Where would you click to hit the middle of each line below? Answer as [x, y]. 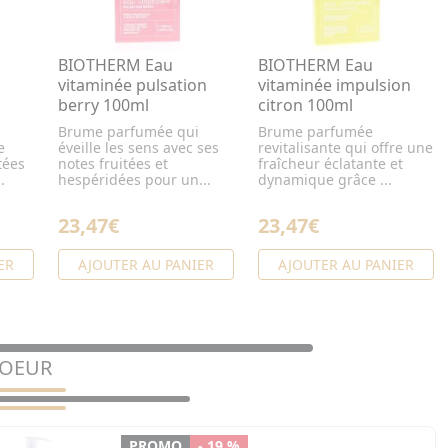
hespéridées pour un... [134, 180]
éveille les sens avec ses [138, 148]
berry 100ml [103, 105]
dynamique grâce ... [325, 180]
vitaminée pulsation [132, 85]
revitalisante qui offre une [345, 148]
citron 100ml [305, 105]
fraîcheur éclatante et [330, 164]
